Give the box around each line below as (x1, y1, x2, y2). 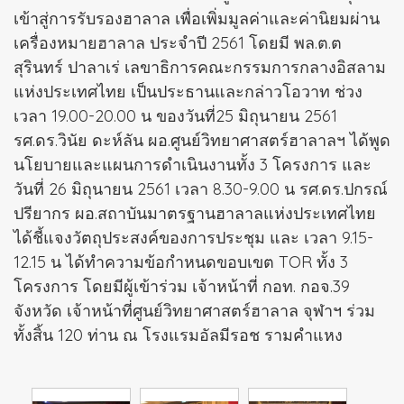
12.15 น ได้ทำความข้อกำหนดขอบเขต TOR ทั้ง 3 (14, 252, 348, 273)
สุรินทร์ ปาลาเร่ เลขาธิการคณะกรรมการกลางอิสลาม (14, 57, 386, 78)
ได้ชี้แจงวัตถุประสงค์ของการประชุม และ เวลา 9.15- (14, 227, 373, 249)
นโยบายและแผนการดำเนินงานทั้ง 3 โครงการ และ (14, 154, 372, 176)
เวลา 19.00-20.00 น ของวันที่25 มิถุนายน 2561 (14, 106, 337, 127)
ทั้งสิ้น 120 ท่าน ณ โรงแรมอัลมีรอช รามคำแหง (14, 325, 343, 346)
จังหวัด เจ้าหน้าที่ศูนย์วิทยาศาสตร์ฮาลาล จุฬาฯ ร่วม (14, 300, 375, 322)
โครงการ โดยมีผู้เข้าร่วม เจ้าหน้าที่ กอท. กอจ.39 (14, 276, 350, 298)
